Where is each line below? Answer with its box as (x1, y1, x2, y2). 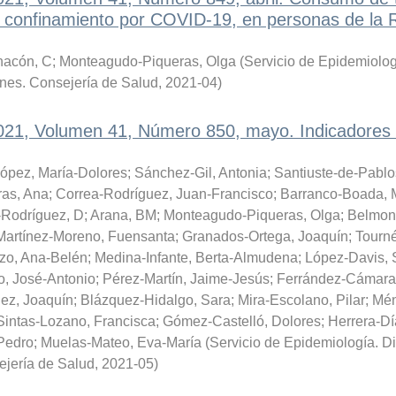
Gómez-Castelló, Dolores (162, 314, 321, 329)
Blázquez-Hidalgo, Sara (80, 293, 231, 308)
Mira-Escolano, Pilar (237, 293, 365, 308)
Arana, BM (89, 208, 156, 223)
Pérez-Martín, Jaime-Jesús (102, 271, 270, 286)
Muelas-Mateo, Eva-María (40, 335, 202, 350)
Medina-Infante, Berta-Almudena (94, 250, 298, 265)
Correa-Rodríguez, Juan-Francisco (55, 187, 273, 202)
